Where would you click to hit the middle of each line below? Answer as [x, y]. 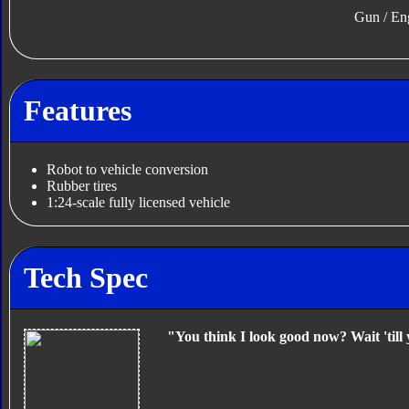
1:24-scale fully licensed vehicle [138, 203]
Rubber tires [81, 186]
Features [77, 110]
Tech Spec [85, 277]
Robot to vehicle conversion [127, 170]
